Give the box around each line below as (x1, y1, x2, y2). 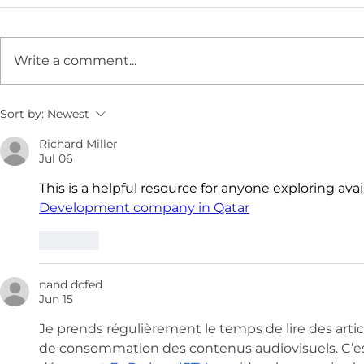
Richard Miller (39, 136, 118, 151)
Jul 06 (39, 151, 73, 166)
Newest (47, 106, 89, 121)
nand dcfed (39, 277, 102, 292)
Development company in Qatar (39, 200, 249, 215)
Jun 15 (39, 292, 73, 306)
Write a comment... (14, 53, 136, 68)
